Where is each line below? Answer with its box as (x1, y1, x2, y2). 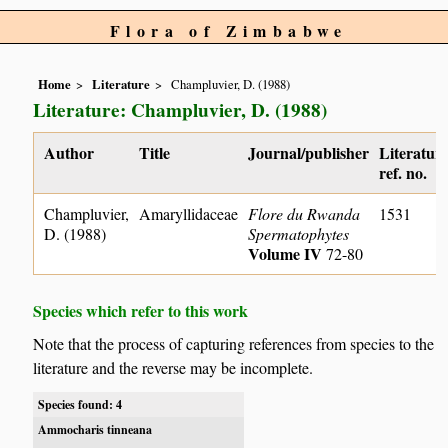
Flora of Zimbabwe (110, 19, 348, 42)
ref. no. (379, 161, 428, 185)
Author (44, 141, 95, 165)
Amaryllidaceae (139, 203, 239, 225)
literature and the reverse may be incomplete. (33, 356, 314, 378)
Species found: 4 (38, 395, 123, 413)
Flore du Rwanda (248, 203, 361, 225)
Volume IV (248, 242, 323, 266)
